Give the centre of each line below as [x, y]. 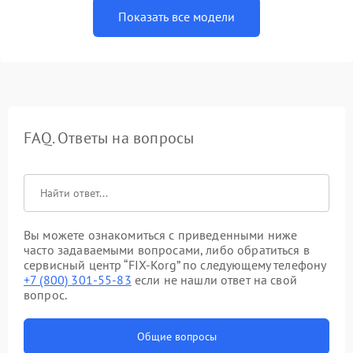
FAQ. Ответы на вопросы [109, 138]
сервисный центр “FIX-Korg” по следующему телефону [175, 265]
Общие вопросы [176, 336]
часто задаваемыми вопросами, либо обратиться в [167, 250]
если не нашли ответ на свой [214, 280]
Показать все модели [176, 17]
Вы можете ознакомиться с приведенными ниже [161, 235]
